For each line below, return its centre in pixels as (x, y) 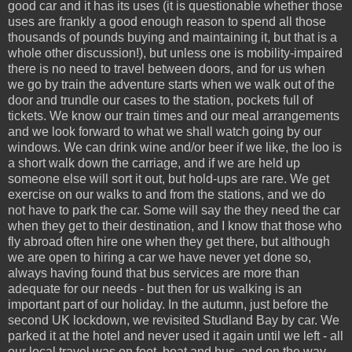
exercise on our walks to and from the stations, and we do (167, 195)
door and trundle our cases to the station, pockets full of (160, 101)
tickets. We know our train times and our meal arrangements (174, 116)
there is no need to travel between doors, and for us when (167, 69)
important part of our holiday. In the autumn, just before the (168, 305)
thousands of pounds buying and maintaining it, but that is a (172, 38)
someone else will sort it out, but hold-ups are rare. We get (169, 179)
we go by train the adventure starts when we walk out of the (171, 85)
